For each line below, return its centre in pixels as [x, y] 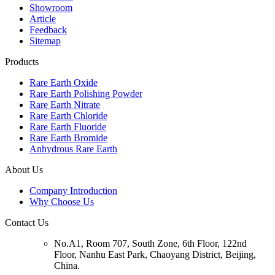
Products [22, 61]
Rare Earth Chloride [68, 115]
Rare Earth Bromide [68, 137]
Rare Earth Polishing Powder [86, 93]
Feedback [48, 29]
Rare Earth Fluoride [68, 126]
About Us [24, 169]
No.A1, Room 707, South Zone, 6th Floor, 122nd [150, 243]
